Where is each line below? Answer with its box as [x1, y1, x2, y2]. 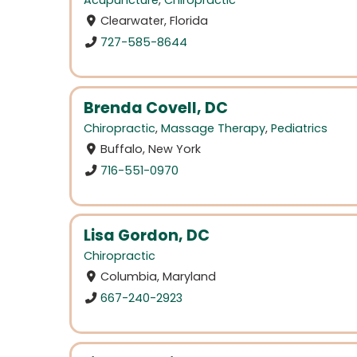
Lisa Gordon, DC [84, 225, 210, 247]
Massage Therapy [161, 120, 265, 136]
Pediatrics [271, 120, 328, 136]
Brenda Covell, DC [84, 96, 228, 119]
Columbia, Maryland [100, 269, 217, 285]
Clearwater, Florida [100, 13, 209, 29]
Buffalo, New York [100, 141, 202, 158]
